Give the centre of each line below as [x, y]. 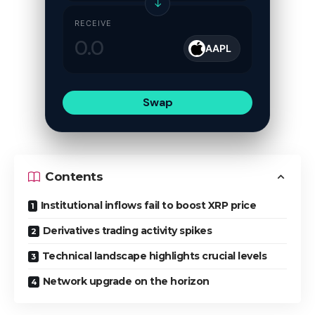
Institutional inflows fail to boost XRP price [148, 205]
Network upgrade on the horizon [126, 281]
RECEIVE [93, 23]
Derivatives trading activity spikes [127, 230]
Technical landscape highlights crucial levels [154, 256]
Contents [74, 177]
